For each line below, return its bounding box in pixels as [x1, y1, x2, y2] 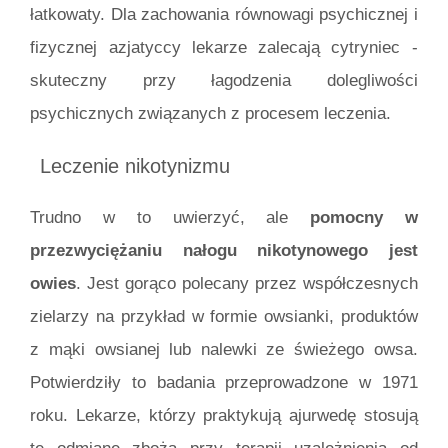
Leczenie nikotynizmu [40, 154, 230, 177]
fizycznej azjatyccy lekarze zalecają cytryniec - [30, 38, 418, 58]
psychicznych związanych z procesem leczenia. [30, 104, 392, 124]
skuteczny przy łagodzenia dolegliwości [30, 71, 418, 91]
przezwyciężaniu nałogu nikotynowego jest [30, 241, 418, 261]
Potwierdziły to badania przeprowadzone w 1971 [30, 373, 418, 393]
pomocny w [309, 208, 418, 228]
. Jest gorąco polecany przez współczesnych [76, 274, 418, 294]
